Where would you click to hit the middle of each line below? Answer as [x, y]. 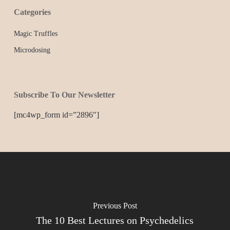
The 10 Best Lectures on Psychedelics [115, 220]
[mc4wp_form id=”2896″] [56, 115]
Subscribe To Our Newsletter [64, 95]
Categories [32, 12]
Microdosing [32, 50]
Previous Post [115, 205]
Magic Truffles [35, 34]
